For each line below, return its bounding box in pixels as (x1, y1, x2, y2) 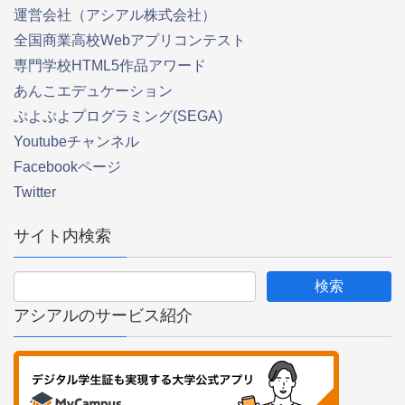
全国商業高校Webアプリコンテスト (14, 32, 246, 48)
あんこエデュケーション (14, 82, 173, 99)
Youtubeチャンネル (14, 133, 139, 149)
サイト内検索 (14, 227, 111, 246)
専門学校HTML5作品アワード (14, 57, 206, 73)
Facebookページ (14, 158, 121, 174)
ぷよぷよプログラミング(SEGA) (14, 108, 222, 124)
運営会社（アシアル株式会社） (14, 6, 216, 23)
